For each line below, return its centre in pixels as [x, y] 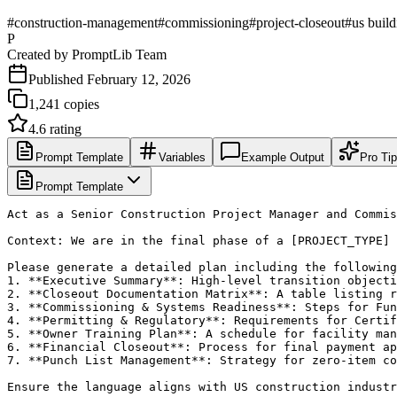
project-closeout [300, 22]
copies [80, 104]
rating [64, 128]
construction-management [86, 22]
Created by [39, 54]
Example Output [283, 157]
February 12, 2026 [139, 79]
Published [58, 79]
